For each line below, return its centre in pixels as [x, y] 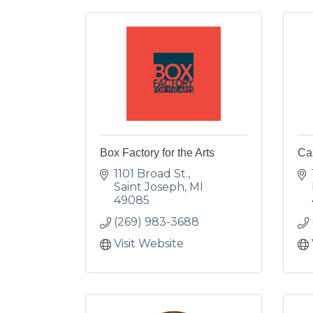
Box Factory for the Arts [157, 153]
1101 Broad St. [151, 174]
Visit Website [149, 243]
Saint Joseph [149, 187]
